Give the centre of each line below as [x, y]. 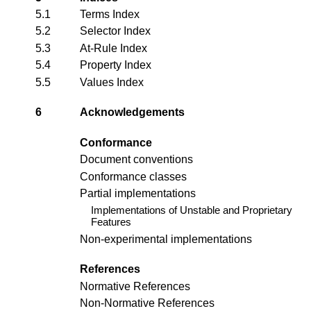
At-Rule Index [114, 48]
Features [111, 222]
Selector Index [115, 31]
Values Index [112, 82]
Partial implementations [138, 193]
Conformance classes [133, 176]
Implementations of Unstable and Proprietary [192, 210]
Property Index [116, 65]
